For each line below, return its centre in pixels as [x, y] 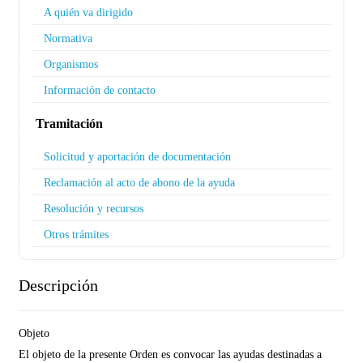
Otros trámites [76, 234]
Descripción [58, 285]
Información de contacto [100, 90]
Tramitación [69, 124]
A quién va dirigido [88, 12]
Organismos [71, 64]
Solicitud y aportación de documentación [137, 156]
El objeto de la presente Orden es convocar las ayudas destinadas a [170, 354]
